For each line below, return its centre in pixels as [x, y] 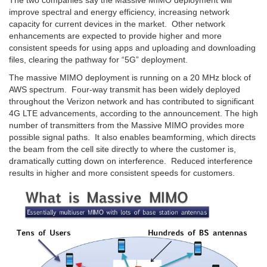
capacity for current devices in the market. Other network [117, 24]
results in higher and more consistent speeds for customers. [122, 173]
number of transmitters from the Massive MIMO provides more [127, 125]
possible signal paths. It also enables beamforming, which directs [132, 137]
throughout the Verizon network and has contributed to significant [131, 102]
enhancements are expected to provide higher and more [115, 36]
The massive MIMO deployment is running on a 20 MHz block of [130, 78]
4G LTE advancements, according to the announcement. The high [133, 114]
